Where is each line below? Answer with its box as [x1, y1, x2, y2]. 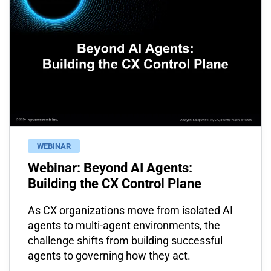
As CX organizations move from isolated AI [28, 204, 233, 217]
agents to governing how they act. [28, 249, 191, 262]
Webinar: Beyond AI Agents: [28, 160, 192, 175]
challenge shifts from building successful [28, 234, 223, 247]
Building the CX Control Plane [28, 176, 201, 191]
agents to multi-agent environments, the [28, 219, 220, 232]
